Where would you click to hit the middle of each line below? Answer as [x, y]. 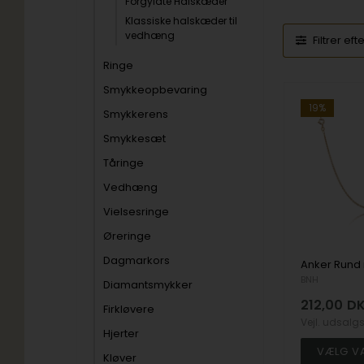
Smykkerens [136, 114]
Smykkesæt [135, 139]
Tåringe [124, 163]
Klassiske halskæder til [182, 21]
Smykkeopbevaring [156, 90]
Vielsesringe [136, 212]
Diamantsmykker [148, 285]
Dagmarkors [137, 260]
